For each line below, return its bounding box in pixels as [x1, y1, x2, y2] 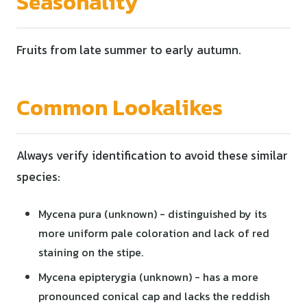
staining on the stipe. [38, 243, 143, 260]
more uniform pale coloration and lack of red [38, 224, 269, 241]
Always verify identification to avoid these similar [16, 146, 288, 164]
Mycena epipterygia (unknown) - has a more [38, 268, 258, 285]
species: [16, 167, 60, 186]
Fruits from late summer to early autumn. [16, 40, 241, 59]
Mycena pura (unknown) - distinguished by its [38, 205, 267, 222]
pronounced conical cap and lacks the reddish [38, 287, 270, 304]
